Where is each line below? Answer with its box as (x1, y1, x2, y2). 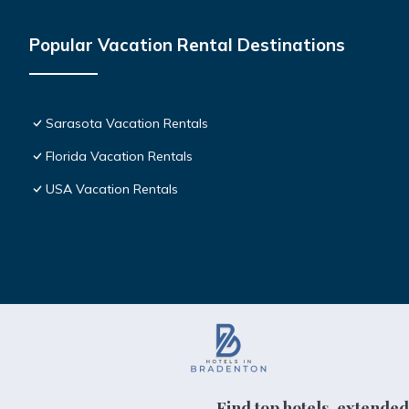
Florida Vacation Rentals (46, 147, 193, 164)
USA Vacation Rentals (46, 180, 178, 197)
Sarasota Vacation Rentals (46, 114, 208, 131)
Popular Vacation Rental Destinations (29, 33, 345, 56)
